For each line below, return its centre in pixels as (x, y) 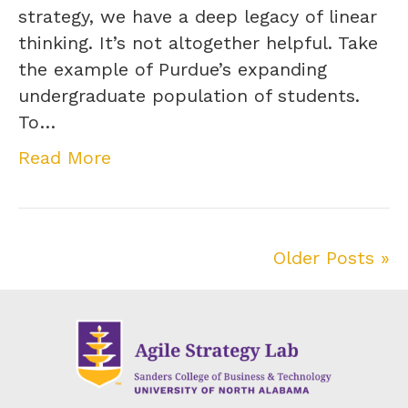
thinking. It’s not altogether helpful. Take (198, 42)
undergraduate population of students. (189, 95)
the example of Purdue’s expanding (173, 69)
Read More (65, 157)
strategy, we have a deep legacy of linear (198, 16)
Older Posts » (331, 257)
